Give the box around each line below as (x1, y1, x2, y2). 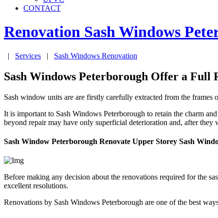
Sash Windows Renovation (54, 51, 137, 60)
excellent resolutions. (4, 182, 68, 190)
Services (15, 51, 41, 60)
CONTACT (23, 4, 61, 12)
